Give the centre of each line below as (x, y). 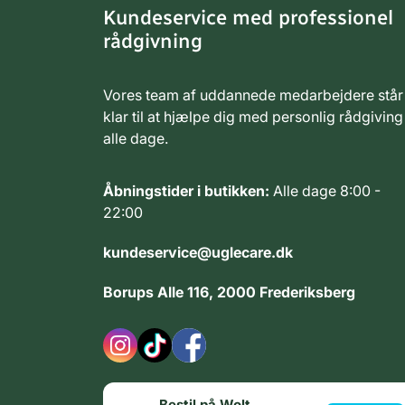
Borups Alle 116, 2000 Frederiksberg (229, 292)
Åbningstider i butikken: (186, 190)
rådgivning (153, 41)
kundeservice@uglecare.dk (198, 252)
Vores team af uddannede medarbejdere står (253, 94)
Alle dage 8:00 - (325, 190)
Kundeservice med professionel (248, 17)
